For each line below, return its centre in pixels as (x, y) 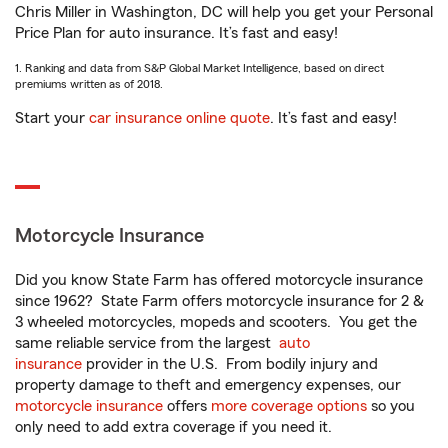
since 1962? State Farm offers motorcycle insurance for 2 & (219, 301)
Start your (52, 118)
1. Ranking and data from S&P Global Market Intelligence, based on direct (199, 68)
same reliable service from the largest (147, 343)
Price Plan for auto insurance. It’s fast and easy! (176, 33)
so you (391, 406)
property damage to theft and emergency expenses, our (208, 385)
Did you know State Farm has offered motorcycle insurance (219, 280)
